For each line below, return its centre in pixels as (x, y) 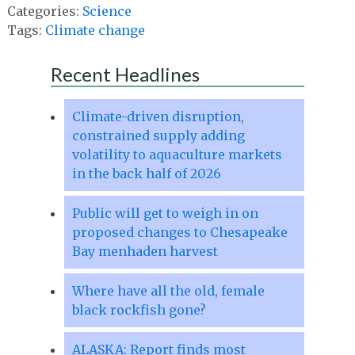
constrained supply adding (158, 135)
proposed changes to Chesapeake (179, 232)
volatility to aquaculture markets (177, 154)
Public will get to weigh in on (165, 213)
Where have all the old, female (168, 290)
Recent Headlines (125, 74)
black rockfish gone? (139, 309)
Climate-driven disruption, (158, 116)
